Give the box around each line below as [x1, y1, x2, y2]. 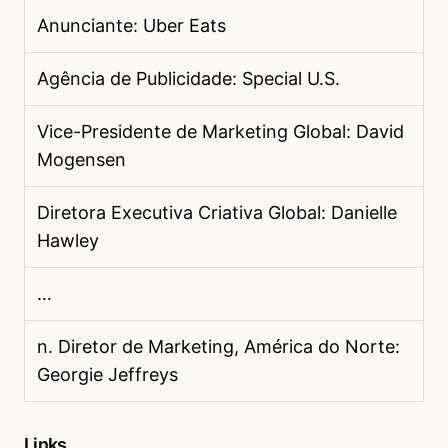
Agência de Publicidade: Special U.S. [37, 68, 340, 90]
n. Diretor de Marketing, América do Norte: [37, 336, 400, 358]
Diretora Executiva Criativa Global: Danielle [37, 202, 397, 224]
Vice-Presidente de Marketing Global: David [37, 121, 404, 143]
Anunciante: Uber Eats [37, 15, 226, 37]
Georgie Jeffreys [37, 364, 178, 386]
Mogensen [37, 149, 126, 171]
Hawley [37, 230, 99, 252]
